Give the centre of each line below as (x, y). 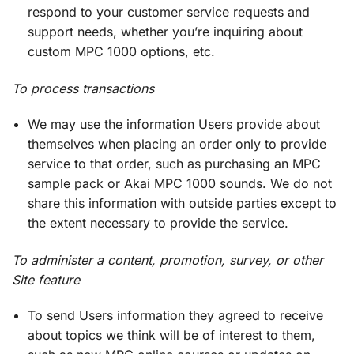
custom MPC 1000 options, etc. (121, 51)
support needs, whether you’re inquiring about (165, 31)
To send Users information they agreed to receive (175, 315)
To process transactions (83, 89)
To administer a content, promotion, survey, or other (168, 260)
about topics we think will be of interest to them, (171, 335)
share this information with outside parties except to (182, 203)
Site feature (46, 280)
